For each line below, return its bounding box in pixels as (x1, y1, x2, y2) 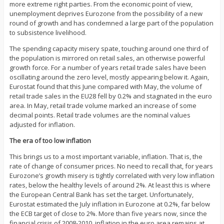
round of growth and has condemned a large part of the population (9, 18, 213, 28)
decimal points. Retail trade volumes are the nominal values (9, 110, 190, 120)
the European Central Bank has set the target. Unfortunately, (9, 190, 193, 199)
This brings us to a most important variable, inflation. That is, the (9, 152, 202, 161)
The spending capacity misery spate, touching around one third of (9, 44, 208, 53)
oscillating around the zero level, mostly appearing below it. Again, (9, 72, 209, 82)
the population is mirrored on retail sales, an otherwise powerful (9, 53, 205, 63)
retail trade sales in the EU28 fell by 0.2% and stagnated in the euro (9, 91, 212, 101)
